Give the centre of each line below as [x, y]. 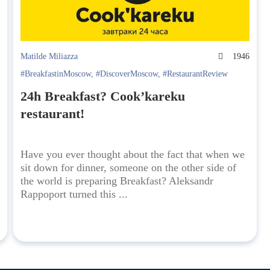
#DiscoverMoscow [127, 74]
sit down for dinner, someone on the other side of [129, 168]
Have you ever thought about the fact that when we [133, 155]
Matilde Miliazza [49, 57]
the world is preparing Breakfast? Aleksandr [117, 181]
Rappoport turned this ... [74, 194]
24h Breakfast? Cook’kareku [103, 96]
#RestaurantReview [196, 74]
